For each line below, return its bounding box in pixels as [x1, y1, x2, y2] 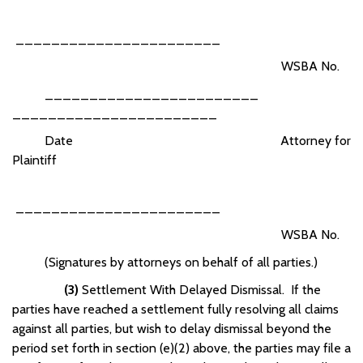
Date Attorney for [12, 132, 351, 148]
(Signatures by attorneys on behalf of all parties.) [12, 254, 318, 270]
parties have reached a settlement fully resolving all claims [12, 301, 339, 317]
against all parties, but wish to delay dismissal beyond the [12, 320, 331, 336]
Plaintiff [12, 152, 57, 168]
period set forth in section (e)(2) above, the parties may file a [12, 340, 351, 356]
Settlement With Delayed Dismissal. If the [79, 281, 321, 297]
